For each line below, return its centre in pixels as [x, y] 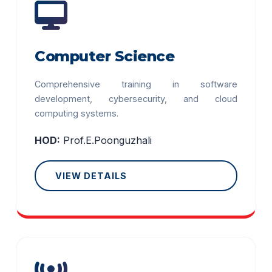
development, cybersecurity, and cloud [136, 99]
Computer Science [105, 56]
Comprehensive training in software [136, 84]
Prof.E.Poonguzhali [108, 140]
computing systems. [77, 113]
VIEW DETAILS [91, 176]
